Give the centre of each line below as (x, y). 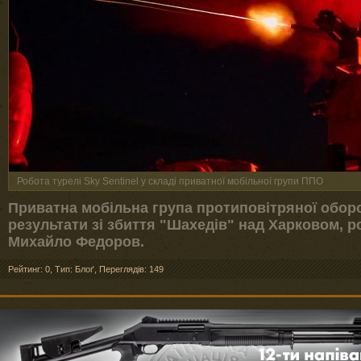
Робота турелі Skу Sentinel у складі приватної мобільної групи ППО (170, 181)
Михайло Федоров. (78, 242)
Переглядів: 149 (131, 269)
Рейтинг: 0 (29, 269)
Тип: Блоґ (75, 269)
